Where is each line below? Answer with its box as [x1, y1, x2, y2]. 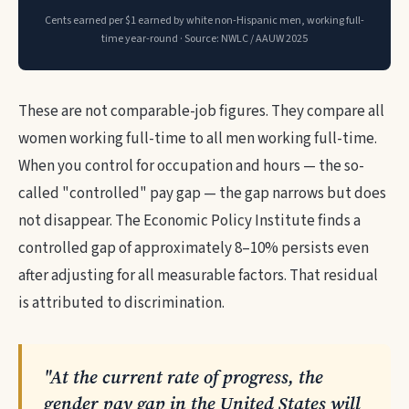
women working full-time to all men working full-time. [18, 128, 377, 150]
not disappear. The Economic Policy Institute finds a [18, 210, 361, 232]
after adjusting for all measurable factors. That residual [18, 265, 378, 287]
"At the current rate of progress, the [44, 364, 323, 390]
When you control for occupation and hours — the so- [18, 155, 364, 177]
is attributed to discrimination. [18, 292, 225, 314]
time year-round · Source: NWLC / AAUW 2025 [101, 31, 308, 47]
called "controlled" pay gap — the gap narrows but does [18, 183, 386, 204]
